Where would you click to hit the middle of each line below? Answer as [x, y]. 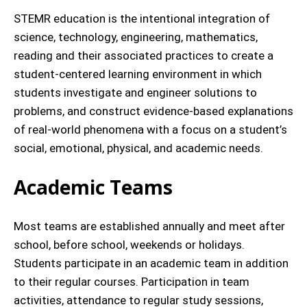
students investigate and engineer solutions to [135, 93]
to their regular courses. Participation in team [132, 282]
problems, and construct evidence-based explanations [153, 111]
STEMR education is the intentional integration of [142, 19]
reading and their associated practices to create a [144, 56]
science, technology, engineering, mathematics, [136, 37]
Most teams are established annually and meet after [149, 226]
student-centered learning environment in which [138, 74]
